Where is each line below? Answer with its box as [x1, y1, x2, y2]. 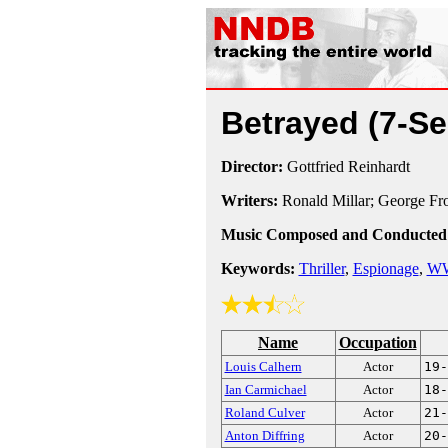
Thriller [298, 260, 345, 277]
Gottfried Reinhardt [282, 158, 410, 175]
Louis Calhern [224, 359, 302, 374]
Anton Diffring [224, 428, 305, 443]
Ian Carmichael [224, 382, 307, 397]
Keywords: [220, 260, 295, 277]
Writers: [220, 192, 278, 209]
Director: [220, 158, 283, 175]
